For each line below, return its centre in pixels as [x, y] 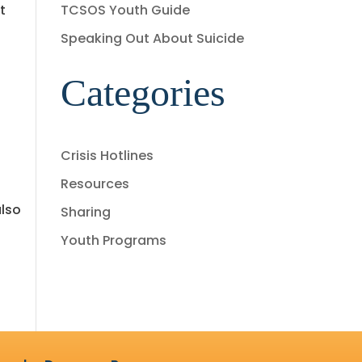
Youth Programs [113, 240]
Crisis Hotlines [107, 155]
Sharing [85, 212]
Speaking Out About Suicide [152, 38]
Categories [143, 92]
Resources [95, 183]
